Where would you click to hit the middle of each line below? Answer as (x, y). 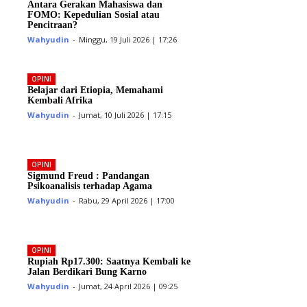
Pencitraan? (53, 25)
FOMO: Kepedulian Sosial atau (94, 15)
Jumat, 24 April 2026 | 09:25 (128, 286)
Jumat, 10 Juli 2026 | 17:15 (125, 114)
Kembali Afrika (60, 100)
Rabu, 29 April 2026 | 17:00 (127, 200)
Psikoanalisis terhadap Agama (90, 186)
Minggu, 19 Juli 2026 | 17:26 (128, 40)
